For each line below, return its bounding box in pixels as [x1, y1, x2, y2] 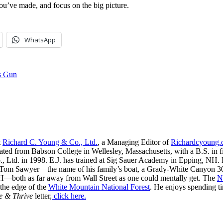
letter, [33, 191, 52, 200]
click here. [52, 191, 86, 200]
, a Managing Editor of [98, 137, 171, 146]
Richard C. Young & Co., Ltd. [2, 137, 98, 146]
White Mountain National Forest [48, 182, 150, 191]
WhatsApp [24, 35, 56, 44]
